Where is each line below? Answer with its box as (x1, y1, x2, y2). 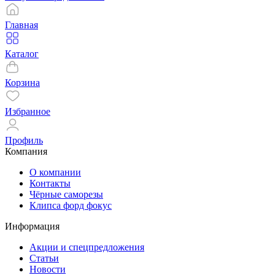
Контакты (29, 178, 71, 189)
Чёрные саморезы (29, 189, 103, 200)
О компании (29, 167, 81, 178)
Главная (5, 20, 38, 31)
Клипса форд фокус (29, 200, 112, 211)
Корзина (5, 77, 40, 88)
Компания (5, 146, 47, 157)
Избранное (5, 106, 50, 117)
